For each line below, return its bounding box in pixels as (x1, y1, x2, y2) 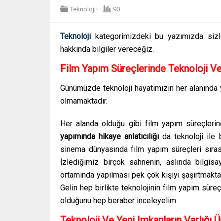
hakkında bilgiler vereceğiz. (60, 44, 154, 54)
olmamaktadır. (60, 96, 108, 106)
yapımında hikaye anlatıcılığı (60, 132, 159, 142)
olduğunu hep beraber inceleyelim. (60, 196, 178, 206)
